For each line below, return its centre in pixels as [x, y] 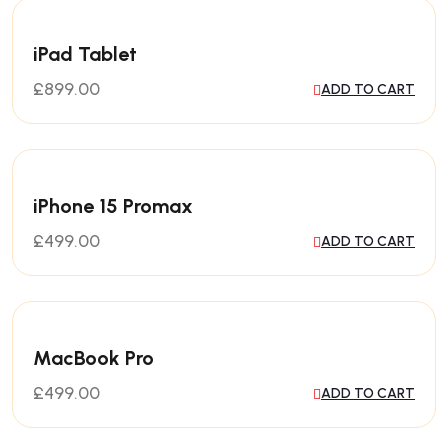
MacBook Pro [93, 358]
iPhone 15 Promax [113, 206]
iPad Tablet [85, 54]
